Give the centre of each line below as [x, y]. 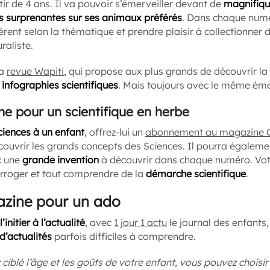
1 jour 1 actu [140, 222]
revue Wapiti [35, 71]
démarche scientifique [196, 174]
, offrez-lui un [115, 132]
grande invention [61, 160]
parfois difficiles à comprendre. [124, 236]
